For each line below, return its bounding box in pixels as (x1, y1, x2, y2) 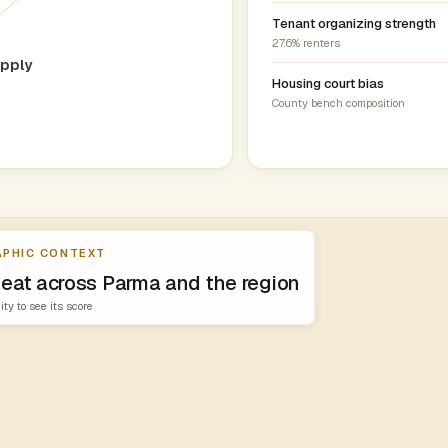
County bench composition (271, 96, 405, 110)
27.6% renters (271, 36, 340, 50)
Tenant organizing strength (271, 15, 436, 32)
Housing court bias (271, 75, 384, 92)
